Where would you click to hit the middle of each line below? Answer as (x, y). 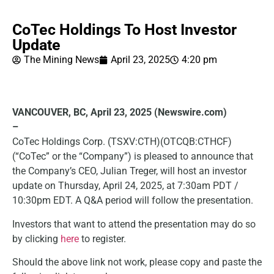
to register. (102, 239)
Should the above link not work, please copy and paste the (137, 262)
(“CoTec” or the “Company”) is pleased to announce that (133, 157)
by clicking (36, 239)
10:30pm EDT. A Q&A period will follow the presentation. (133, 201)
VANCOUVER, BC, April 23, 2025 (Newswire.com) (120, 113)
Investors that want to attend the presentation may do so (134, 224)
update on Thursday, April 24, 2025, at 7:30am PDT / (125, 186)
